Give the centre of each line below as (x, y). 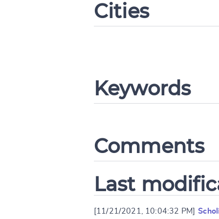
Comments (149, 146)
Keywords (142, 88)
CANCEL (169, 47)
